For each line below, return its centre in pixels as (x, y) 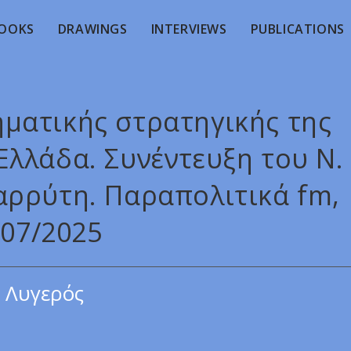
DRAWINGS (92, 29)
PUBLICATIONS (297, 29)
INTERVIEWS (189, 29)
